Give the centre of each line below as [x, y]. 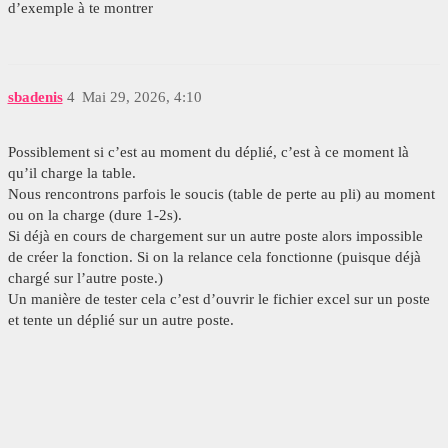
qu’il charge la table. [71, 173]
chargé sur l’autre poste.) [85, 278]
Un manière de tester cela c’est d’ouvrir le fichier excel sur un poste [218, 299]
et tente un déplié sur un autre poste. [120, 320]
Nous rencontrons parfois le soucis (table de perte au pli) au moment [221, 194]
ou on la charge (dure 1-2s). [94, 215]
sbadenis [35, 97]
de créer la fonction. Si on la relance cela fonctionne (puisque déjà [214, 257]
